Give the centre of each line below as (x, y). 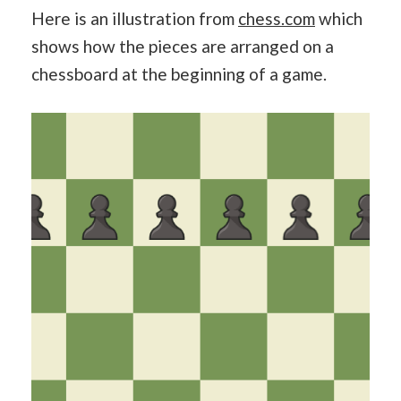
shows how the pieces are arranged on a (183, 46)
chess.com (277, 18)
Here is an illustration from (135, 18)
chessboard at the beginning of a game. (179, 73)
